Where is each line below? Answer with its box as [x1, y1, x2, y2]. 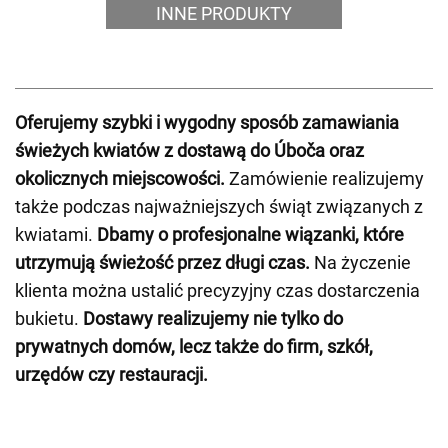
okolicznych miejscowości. [15, 168, 225, 189]
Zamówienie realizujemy [225, 168, 424, 189]
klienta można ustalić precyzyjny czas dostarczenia [15, 280, 420, 301]
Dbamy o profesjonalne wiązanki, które [97, 224, 404, 245]
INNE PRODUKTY [156, 3, 292, 24]
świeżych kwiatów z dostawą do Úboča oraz [15, 140, 364, 161]
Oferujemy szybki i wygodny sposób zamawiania [15, 112, 399, 133]
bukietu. [15, 308, 83, 329]
